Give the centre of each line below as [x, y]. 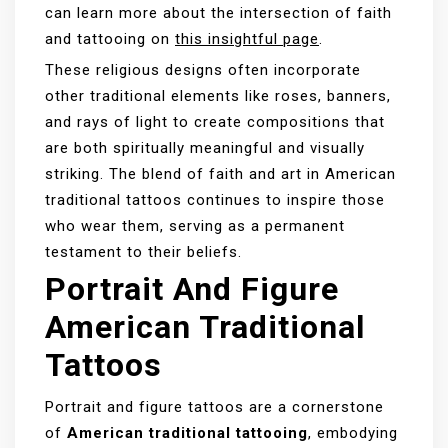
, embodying [353, 432]
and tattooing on [110, 38]
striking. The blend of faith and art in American [220, 173]
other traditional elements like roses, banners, [218, 95]
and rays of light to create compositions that [215, 121]
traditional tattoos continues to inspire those [215, 199]
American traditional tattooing [187, 432]
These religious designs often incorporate [203, 69]
